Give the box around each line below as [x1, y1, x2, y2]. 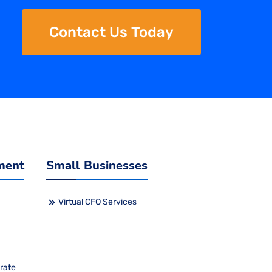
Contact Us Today [49, 23, 174, 41]
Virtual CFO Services [58, 196, 137, 207]
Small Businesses [46, 157, 148, 174]
